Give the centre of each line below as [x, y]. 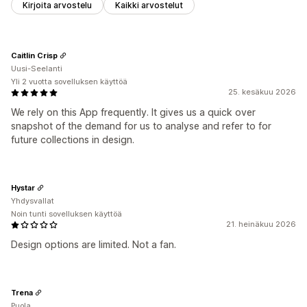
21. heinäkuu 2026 [261, 224]
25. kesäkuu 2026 [262, 92]
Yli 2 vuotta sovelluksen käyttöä [69, 82]
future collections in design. [73, 140]
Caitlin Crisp [34, 55]
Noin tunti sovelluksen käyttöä [66, 214]
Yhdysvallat [33, 201]
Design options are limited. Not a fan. [94, 245]
